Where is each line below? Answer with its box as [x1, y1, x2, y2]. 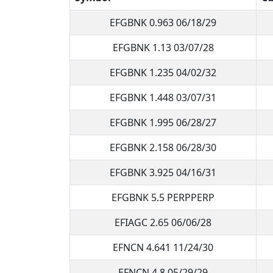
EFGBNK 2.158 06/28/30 [110, 140, 216, 154]
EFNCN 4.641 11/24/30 [113, 240, 213, 254]
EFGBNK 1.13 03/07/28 [112, 40, 214, 54]
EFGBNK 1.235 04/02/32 [110, 65, 216, 79]
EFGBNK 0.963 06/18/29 [110, 15, 216, 29]
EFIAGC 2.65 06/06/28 [115, 215, 211, 229]
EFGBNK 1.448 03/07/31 [110, 90, 216, 104]
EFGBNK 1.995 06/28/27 [110, 115, 216, 129]
